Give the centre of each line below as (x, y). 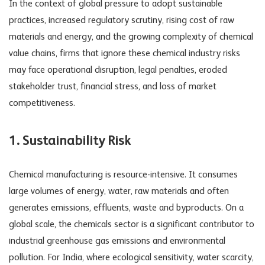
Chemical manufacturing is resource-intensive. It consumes (123, 175)
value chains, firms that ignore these (81, 54)
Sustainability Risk (77, 141)
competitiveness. (42, 103)
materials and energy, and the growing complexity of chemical (131, 37)
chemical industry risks (196, 54)
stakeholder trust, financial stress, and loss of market (113, 87)
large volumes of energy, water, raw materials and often (119, 191)
